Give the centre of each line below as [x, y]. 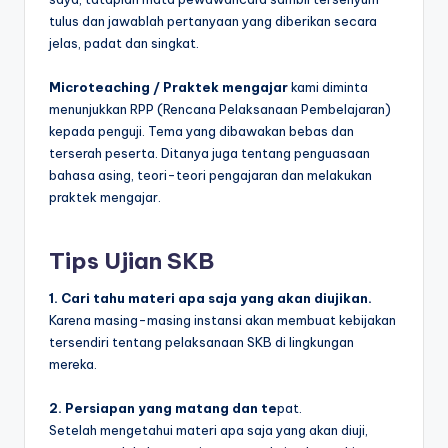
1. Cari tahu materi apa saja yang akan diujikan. [210, 297]
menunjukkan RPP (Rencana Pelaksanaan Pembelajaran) [220, 109]
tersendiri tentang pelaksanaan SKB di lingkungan [201, 341]
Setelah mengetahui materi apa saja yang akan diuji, [208, 429]
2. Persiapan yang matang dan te [163, 407]
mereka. [73, 363]
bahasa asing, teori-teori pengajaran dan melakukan [210, 175]
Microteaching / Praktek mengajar [168, 87]
